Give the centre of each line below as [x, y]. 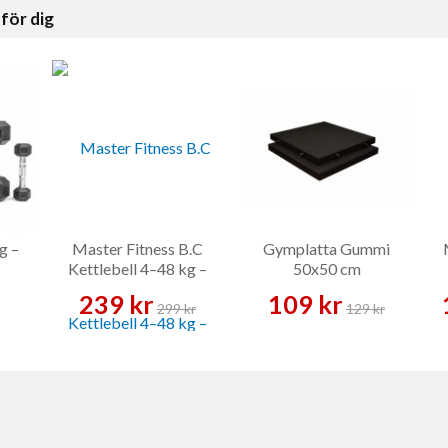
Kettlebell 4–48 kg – [137, 269]
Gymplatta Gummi [326, 249]
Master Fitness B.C [137, 249]
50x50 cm [326, 269]
